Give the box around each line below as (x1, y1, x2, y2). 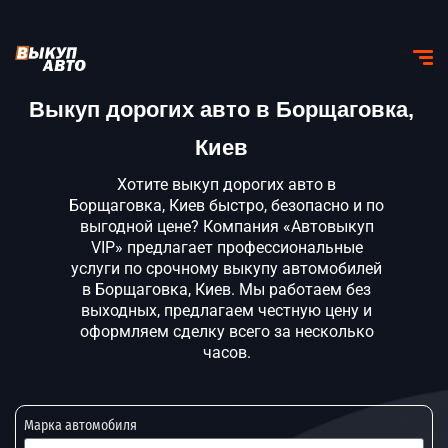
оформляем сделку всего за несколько (79, 322, 374, 341)
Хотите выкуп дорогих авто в (117, 175, 336, 194)
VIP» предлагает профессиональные (90, 238, 363, 257)
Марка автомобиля (24, 417, 137, 434)
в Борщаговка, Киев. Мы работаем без (82, 280, 371, 299)
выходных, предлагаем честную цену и (81, 301, 372, 320)
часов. (202, 343, 251, 362)
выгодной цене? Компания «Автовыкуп (79, 217, 374, 236)
